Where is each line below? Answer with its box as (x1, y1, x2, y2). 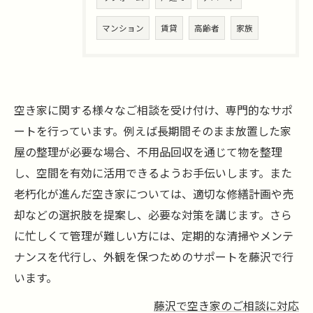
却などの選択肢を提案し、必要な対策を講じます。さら (14, 206, 292, 223)
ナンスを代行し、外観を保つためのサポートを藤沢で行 (14, 248, 293, 265)
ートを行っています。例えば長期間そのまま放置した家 (14, 122, 291, 139)
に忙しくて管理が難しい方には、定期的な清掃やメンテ (14, 227, 293, 244)
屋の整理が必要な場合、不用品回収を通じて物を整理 (14, 143, 282, 160)
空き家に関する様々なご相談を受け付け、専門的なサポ (14, 101, 293, 118)
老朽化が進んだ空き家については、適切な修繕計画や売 (14, 185, 293, 202)
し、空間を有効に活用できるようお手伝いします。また (14, 164, 292, 181)
